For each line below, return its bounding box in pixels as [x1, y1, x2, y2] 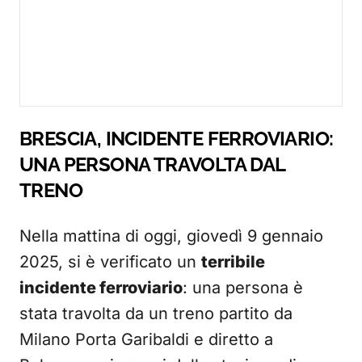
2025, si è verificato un [19, 252, 201, 271]
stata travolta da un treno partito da [19, 304, 293, 323]
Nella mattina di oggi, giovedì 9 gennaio [19, 226, 323, 246]
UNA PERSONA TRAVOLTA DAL [19, 153, 285, 176]
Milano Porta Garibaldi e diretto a [19, 330, 273, 349]
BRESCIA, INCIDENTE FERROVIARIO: [19, 127, 334, 150]
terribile [201, 252, 265, 271]
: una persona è [183, 278, 303, 297]
